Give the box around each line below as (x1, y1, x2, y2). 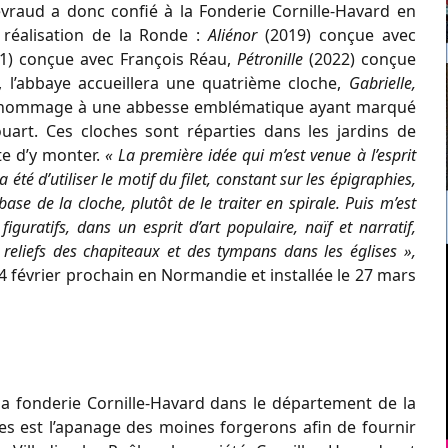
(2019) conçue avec (264, 23, 416, 46)
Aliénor (208, 23, 265, 46)
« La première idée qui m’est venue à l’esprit (104, 143, 416, 166)
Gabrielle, (348, 71, 416, 94)
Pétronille (237, 47, 304, 70)
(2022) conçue (303, 47, 416, 70)
